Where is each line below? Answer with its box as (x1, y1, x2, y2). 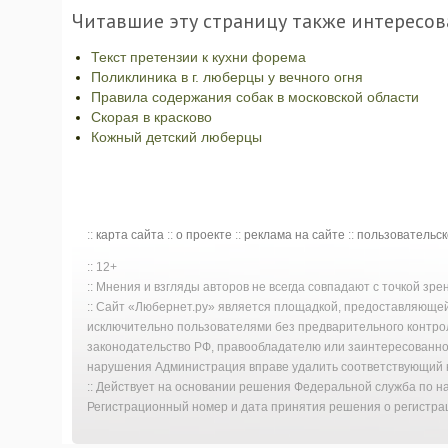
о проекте (176, 228, 232, 242)
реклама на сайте (244, 228, 345, 242)
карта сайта (96, 228, 164, 242)
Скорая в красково (91, 109, 212, 125)
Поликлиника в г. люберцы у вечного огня (91, 69, 363, 85)
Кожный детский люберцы (91, 129, 262, 145)
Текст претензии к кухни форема (91, 49, 306, 65)
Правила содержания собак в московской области (91, 89, 419, 105)
